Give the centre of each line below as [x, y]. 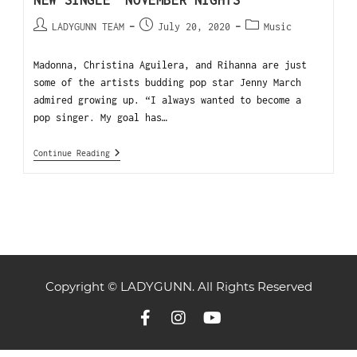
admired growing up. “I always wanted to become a [168, 100]
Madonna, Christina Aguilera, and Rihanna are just [171, 65]
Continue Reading [72, 153]
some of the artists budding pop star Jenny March [168, 83]
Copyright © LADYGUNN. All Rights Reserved [178, 287]
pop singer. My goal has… [101, 118]
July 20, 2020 [194, 27]
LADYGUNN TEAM [88, 27]
